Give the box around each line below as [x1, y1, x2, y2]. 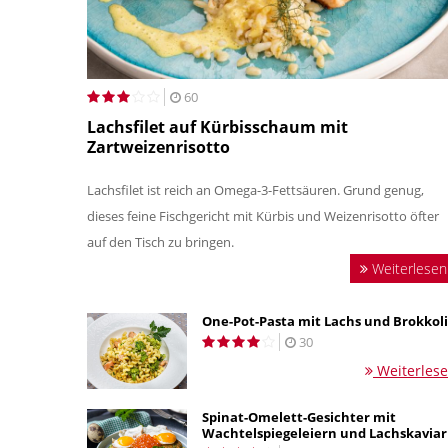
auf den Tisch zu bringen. [87, 233, 237, 252]
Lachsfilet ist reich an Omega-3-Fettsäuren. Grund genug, [87, 181, 424, 200]
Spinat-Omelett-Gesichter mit [202, 408, 396, 427]
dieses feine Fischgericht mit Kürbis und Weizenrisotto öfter [87, 207, 439, 226]
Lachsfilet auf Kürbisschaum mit [87, 116, 348, 139]
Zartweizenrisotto [87, 136, 230, 159]
